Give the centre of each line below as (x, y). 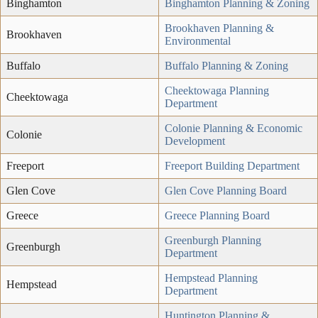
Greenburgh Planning (213, 240)
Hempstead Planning (211, 278)
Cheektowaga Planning (217, 90)
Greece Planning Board (217, 215)
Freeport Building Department (232, 165)
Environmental (198, 40)
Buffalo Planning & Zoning (226, 65)
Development (195, 141)
